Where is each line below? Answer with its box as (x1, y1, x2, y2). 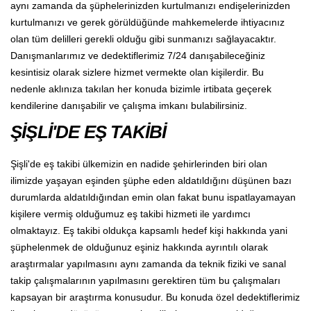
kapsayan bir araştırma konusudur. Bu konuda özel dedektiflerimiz (10, 291, 300, 303)
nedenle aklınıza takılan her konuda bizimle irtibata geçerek (10, 83, 271, 94)
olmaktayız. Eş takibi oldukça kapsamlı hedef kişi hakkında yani (10, 224, 287, 236)
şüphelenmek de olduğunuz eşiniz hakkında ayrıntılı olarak (10, 241, 268, 253)
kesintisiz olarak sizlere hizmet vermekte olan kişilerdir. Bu (10, 66, 264, 78)
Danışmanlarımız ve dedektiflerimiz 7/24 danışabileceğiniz (10, 49, 265, 61)
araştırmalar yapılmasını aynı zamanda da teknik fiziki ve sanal (10, 258, 286, 269)
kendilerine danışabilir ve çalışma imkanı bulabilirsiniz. (10, 99, 247, 111)
